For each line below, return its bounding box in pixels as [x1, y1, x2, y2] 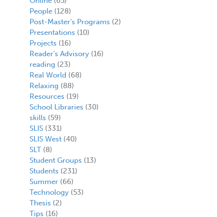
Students [29, 166, 59, 175]
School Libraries [29, 102, 83, 111]
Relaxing [29, 81, 59, 90]
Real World [29, 70, 66, 79]
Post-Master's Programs [29, 17, 110, 26]
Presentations [29, 28, 75, 37]
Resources [29, 92, 64, 101]
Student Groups [29, 155, 82, 165]
